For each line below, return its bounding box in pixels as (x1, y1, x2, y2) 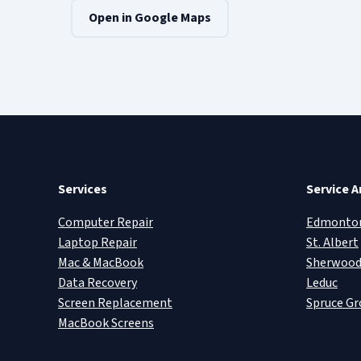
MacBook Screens (58, 313, 154, 332)
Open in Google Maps (89, 8, 211, 27)
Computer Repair (58, 213, 153, 231)
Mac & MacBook (58, 253, 143, 272)
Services (58, 180, 107, 198)
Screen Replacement (58, 293, 172, 312)
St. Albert (306, 233, 359, 251)
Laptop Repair (58, 233, 137, 251)
